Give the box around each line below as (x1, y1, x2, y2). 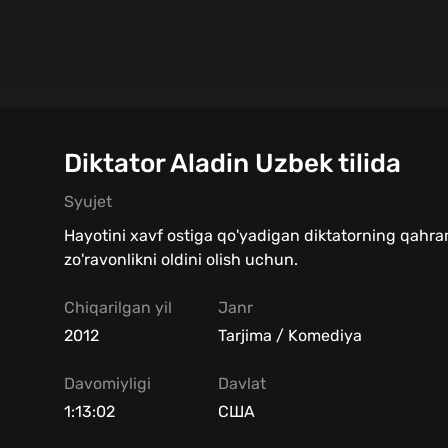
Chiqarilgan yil (64, 298, 172, 318)
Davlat (218, 374, 266, 394)
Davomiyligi (64, 374, 151, 394)
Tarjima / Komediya (218, 326, 362, 346)
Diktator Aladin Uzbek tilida (64, 148, 401, 180)
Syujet (64, 192, 112, 212)
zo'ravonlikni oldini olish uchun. (64, 250, 298, 270)
